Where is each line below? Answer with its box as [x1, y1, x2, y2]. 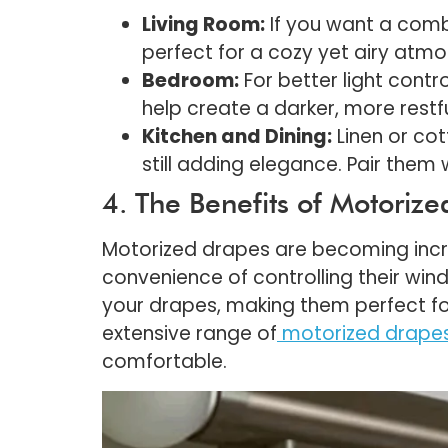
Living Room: [142, 11, 265, 39]
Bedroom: [142, 67, 239, 95]
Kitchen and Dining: [142, 123, 332, 151]
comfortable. [102, 348, 227, 376]
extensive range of [102, 320, 277, 348]
